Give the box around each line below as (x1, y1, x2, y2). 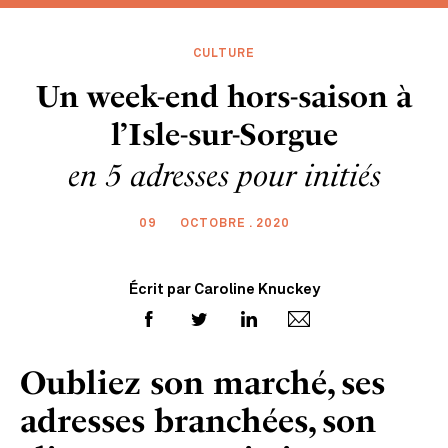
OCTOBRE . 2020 (179, 218, 290, 230)
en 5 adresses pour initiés (67, 158, 381, 194)
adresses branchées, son (20, 402, 376, 440)
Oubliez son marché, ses (20, 364, 385, 402)
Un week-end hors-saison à (36, 79, 412, 115)
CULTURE (193, 48, 255, 60)
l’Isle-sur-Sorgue (110, 117, 338, 153)
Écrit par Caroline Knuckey (128, 283, 320, 298)
